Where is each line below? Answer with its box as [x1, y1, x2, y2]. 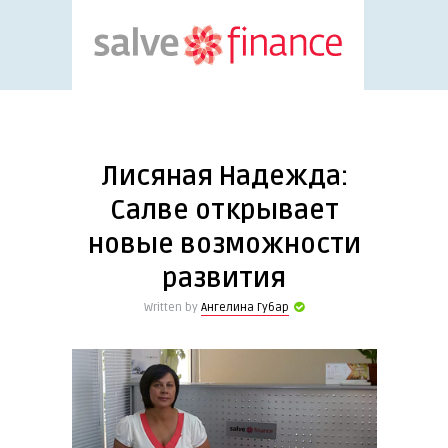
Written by [144, 300, 201, 315]
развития [162, 263, 286, 295]
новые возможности [87, 229, 361, 261]
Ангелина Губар [201, 300, 289, 315]
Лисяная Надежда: [100, 161, 348, 193]
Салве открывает [109, 195, 339, 227]
